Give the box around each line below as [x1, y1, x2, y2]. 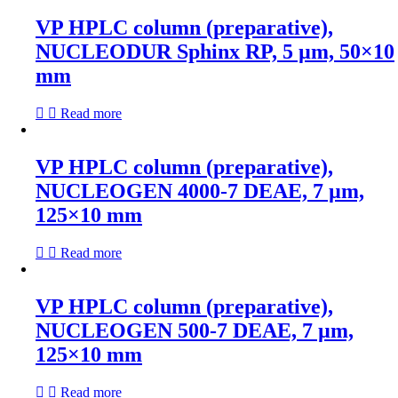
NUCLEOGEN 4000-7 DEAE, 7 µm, [36, 179, 364, 203]
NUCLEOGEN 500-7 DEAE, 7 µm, [36, 318, 354, 342]
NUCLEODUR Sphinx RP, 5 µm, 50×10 [36, 40, 394, 64]
